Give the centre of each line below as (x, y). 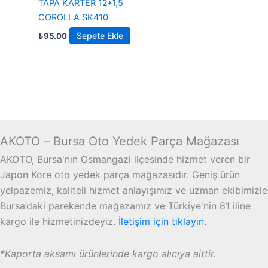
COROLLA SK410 (73, 17)
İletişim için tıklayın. (162, 222)
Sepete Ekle (100, 35)
